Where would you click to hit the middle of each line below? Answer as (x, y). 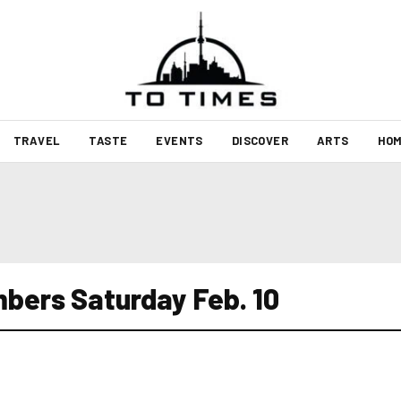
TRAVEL (37, 141)
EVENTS (179, 141)
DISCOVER (260, 141)
